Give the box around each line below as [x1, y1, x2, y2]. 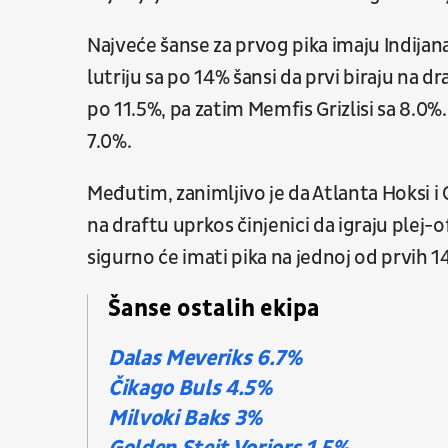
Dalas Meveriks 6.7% [108, 345, 302, 373]
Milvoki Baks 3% [108, 405, 263, 433]
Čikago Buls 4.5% [108, 375, 272, 403]
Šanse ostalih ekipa [108, 294, 320, 325]
